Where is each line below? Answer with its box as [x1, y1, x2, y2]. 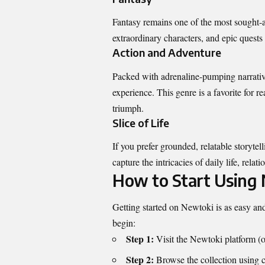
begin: [112, 216, 135, 230]
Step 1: [126, 232, 154, 246]
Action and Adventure [112, 46, 221, 60]
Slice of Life [112, 115, 169, 130]
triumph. [112, 101, 144, 114]
